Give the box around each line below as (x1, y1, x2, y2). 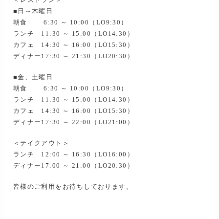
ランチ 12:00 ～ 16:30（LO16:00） (13, 151, 134, 158)
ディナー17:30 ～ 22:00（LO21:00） (13, 119, 134, 126)
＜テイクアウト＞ (13, 140, 70, 147)
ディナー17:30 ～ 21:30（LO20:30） (13, 53, 134, 60)
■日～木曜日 (13, 8, 53, 15)
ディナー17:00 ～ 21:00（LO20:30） (13, 162, 134, 170)
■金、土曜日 (13, 74, 53, 81)
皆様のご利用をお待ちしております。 (13, 183, 133, 191)
